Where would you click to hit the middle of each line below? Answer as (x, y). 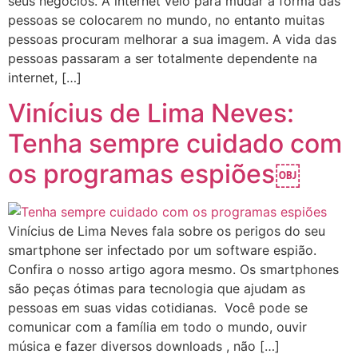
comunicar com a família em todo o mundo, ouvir (157, 327)
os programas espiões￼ (154, 174)
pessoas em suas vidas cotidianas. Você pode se (158, 308)
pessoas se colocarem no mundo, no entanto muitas (166, 20)
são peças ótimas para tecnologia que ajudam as (157, 289)
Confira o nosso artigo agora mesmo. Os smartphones (173, 270)
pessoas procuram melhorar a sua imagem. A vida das (172, 39)
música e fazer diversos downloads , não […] (144, 346)
